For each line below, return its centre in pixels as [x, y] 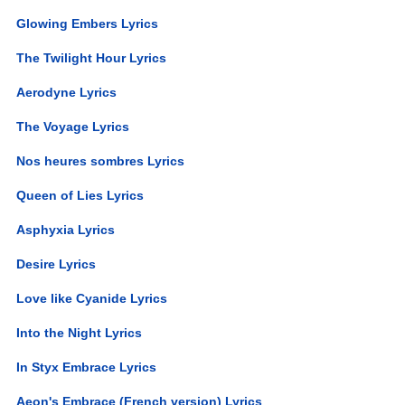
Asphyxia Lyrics [66, 229]
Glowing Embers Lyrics [88, 23]
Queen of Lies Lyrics [80, 195]
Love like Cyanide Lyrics [92, 298]
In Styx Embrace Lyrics [87, 367]
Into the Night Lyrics [80, 332]
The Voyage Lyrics [73, 126]
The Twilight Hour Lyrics [92, 57]
